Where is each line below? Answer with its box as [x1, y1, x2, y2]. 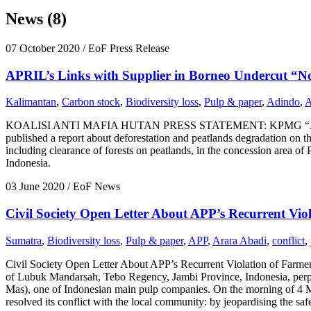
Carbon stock [62, 96, 120, 108]
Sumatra [6, 234, 42, 246]
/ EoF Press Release [80, 42, 169, 54]
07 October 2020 [6, 42, 80, 54]
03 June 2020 [6, 180, 65, 193]
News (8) [6, 9, 67, 28]
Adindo [267, 96, 300, 108]
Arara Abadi [212, 234, 267, 246]
